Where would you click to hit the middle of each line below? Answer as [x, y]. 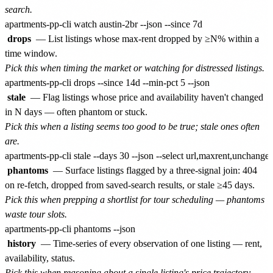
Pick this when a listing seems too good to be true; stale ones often [132, 126]
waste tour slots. [36, 214]
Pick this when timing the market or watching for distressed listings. [135, 68]
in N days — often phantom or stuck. [76, 112]
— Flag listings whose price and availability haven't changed [146, 97]
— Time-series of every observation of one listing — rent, [150, 243]
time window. [31, 53]
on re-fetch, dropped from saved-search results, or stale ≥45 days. [130, 185]
